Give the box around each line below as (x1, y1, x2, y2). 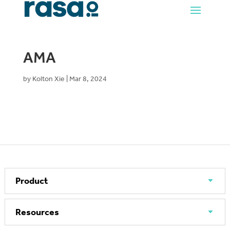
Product (15, 175, 48, 186)
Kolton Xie (32, 74, 65, 84)
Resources (15, 206, 59, 218)
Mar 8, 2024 (69, 74, 107, 84)
